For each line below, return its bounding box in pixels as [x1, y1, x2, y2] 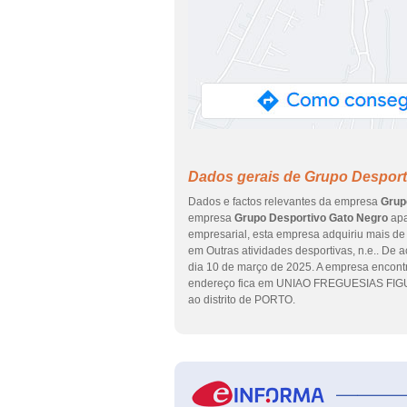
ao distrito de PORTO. [188, 293, 295, 306]
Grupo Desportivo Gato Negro [234, 212, 388, 224]
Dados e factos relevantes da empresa [188, 195, 381, 208]
